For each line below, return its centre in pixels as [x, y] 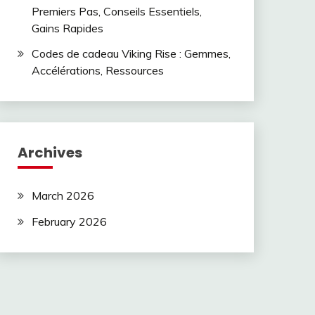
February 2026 [69, 222]
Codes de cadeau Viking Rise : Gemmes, [131, 54]
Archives [50, 153]
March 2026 [63, 196]
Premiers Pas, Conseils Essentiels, [116, 11]
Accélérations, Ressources [97, 71]
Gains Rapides [67, 28]
